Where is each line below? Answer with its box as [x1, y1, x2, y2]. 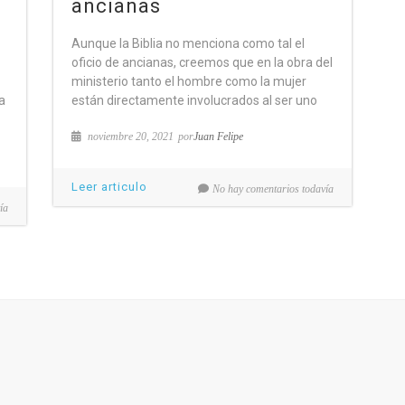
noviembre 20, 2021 [85, 130, 174, 143]
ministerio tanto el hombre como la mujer [71, 74, 306, 89]
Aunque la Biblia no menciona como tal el [71, 36, 305, 51]
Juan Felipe [193, 130, 243, 143]
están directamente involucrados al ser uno [71, 93, 317, 108]
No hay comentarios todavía [212, 183, 334, 195]
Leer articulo [71, 180, 147, 193]
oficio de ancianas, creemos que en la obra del [71, 55, 333, 70]
